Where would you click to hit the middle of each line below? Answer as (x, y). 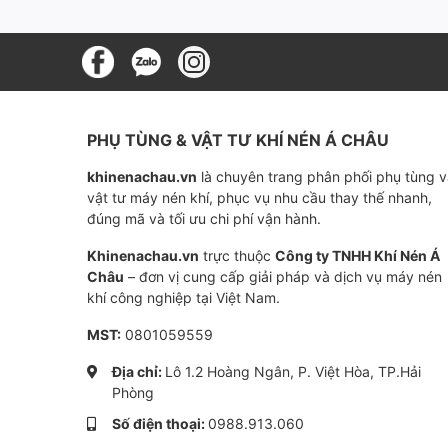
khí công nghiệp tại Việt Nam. (183, 297)
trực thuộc (237, 255)
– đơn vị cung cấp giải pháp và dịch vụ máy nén (283, 276)
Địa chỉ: (138, 371)
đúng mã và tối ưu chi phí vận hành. (204, 218)
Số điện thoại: (160, 423)
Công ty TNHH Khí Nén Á (357, 255)
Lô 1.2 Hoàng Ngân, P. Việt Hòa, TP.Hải (293, 371)
